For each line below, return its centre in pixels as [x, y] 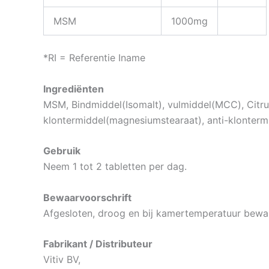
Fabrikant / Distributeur [98, 244]
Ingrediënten [74, 89]
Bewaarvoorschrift [87, 197]
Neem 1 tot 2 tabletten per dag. [115, 167]
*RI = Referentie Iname [94, 58]
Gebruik [62, 151]
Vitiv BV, [62, 260]
